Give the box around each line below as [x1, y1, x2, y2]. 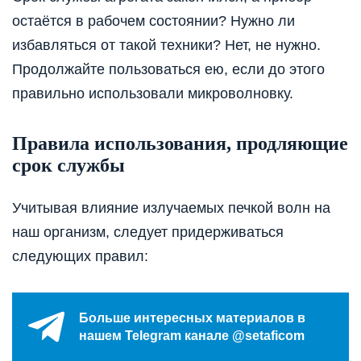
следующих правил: [12, 248, 148, 265]
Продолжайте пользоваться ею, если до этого [12, 61, 325, 78]
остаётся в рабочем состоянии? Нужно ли [12, 13, 295, 30]
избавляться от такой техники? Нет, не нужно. [12, 37, 321, 54]
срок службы [12, 155, 125, 176]
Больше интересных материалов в [79, 310, 305, 325]
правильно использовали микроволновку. [12, 85, 293, 102]
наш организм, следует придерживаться [12, 224, 284, 241]
